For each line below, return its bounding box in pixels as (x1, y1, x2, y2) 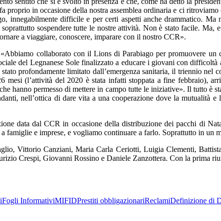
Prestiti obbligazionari (77, 196, 145, 205)
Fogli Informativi (2, 196, 55, 205)
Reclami (145, 196, 170, 205)
